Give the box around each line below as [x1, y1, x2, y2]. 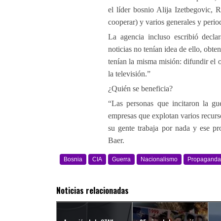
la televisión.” [108, 70, 150, 78]
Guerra [112, 156, 131, 163]
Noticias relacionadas [56, 184, 129, 196]
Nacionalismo [141, 156, 178, 163]
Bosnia [64, 156, 82, 163]
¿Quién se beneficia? [108, 84, 173, 93]
